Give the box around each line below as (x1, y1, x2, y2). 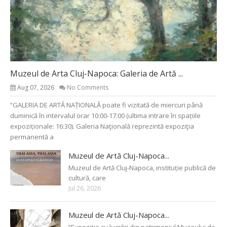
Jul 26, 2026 (68, 183, 101, 193)
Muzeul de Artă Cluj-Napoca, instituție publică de (68, 163, 216, 172)
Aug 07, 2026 (17, 83, 54, 92)
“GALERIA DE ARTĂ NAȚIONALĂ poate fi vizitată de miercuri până (10, 100, 203, 109)
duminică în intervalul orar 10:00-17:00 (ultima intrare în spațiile (10, 110, 201, 120)
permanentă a (10, 132, 54, 141)
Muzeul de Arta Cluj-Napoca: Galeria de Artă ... (10, 67, 183, 79)
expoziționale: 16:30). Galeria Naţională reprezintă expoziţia (10, 121, 194, 131)
